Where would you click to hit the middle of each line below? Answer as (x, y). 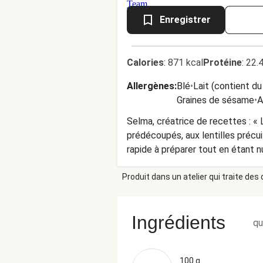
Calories (145, 63)
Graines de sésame (215, 100)
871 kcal (186, 63)
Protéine (222, 63)
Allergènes (151, 86)
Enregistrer (185, 20)
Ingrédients (178, 222)
